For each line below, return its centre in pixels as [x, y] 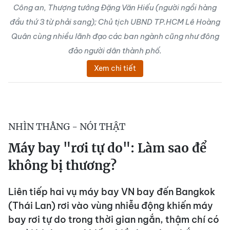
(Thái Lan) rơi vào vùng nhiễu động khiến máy [111, 206]
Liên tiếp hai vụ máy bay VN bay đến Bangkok [112, 192]
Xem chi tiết [115, 68]
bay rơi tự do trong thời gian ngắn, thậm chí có [114, 219]
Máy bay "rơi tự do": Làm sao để [107, 148]
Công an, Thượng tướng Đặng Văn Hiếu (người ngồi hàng [115, 7]
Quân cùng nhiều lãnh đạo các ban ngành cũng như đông [115, 36]
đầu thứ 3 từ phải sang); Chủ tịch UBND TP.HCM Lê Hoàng [115, 22]
